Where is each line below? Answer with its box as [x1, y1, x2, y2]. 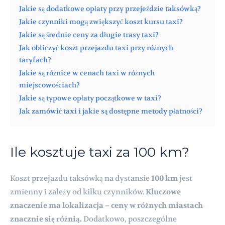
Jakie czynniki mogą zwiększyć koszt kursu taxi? [19, 17, 183, 26]
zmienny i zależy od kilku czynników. [10, 186, 146, 197]
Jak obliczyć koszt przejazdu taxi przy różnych [19, 43, 173, 52]
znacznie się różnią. [10, 213, 82, 224]
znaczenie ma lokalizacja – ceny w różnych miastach [10, 200, 203, 210]
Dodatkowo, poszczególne [82, 213, 177, 224]
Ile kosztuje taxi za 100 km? [10, 143, 189, 160]
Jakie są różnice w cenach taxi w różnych [19, 68, 155, 77]
